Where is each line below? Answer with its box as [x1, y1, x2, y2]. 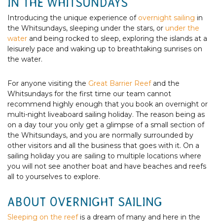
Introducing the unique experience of [7, 13, 138, 22]
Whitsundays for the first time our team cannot [7, 89, 171, 98]
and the [151, 78, 180, 88]
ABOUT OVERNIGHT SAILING [7, 195, 162, 209]
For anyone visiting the [7, 78, 88, 88]
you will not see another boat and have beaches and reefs [7, 161, 206, 171]
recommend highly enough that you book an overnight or [7, 99, 208, 109]
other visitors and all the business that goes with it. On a [7, 141, 199, 150]
